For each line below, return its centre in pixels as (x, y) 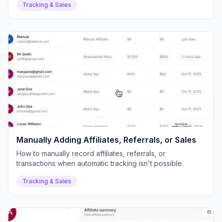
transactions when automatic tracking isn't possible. (100, 163)
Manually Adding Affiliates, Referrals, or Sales (106, 140)
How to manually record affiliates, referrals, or (91, 153)
